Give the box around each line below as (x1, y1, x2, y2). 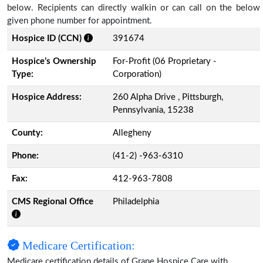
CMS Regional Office (12, 197, 93, 206)
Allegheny (113, 128, 151, 137)
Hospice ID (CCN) (12, 33, 82, 43)
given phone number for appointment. (7, 16, 152, 25)
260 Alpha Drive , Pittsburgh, (113, 92, 223, 102)
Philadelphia (113, 197, 159, 206)
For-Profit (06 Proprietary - (113, 56, 217, 66)
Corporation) (113, 69, 161, 79)
